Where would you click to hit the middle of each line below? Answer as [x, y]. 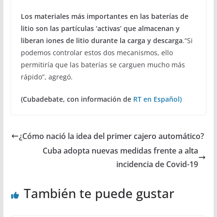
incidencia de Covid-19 [157, 164]
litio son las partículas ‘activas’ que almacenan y [100, 28]
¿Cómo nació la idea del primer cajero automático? [111, 136]
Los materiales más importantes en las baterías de [104, 16]
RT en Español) [157, 99]
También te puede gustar [99, 193]
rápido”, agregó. [46, 77]
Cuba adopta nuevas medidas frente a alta [121, 150]
